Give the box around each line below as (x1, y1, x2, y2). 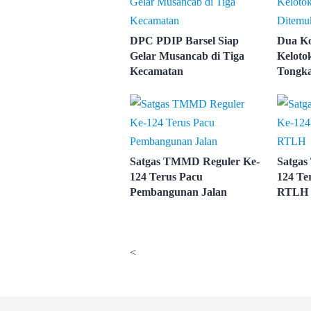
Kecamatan (130, 65, 183, 78)
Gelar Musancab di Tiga (130, 50, 244, 62)
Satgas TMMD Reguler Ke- (130, 155, 260, 168)
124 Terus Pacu (130, 171, 203, 183)
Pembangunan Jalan (130, 186, 227, 199)
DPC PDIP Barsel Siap (130, 35, 239, 47)
